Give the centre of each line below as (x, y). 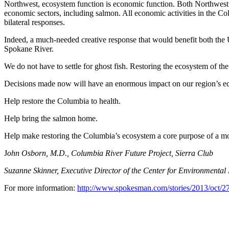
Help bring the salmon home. (51, 118)
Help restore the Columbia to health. (62, 101)
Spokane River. (29, 49)
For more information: (41, 188)
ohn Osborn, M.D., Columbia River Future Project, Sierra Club (110, 153)
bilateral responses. (35, 22)
